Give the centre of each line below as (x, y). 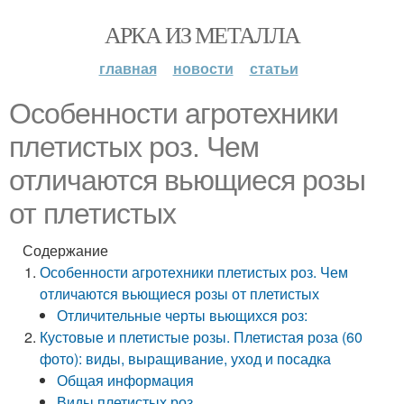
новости (203, 68)
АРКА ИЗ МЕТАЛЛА (202, 34)
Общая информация (126, 380)
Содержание (65, 250)
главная (128, 68)
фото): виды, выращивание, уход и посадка (186, 358)
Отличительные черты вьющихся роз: (183, 315)
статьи (274, 68)
